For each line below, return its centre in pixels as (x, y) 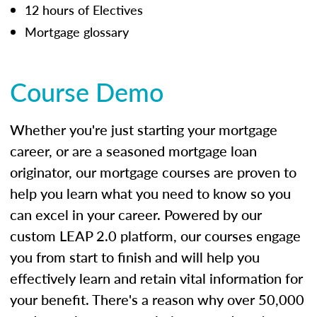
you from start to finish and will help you (135, 257)
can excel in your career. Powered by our (136, 214)
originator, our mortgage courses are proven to (153, 172)
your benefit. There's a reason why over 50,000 (157, 299)
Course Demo (87, 91)
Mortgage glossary (77, 31)
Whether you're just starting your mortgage (144, 129)
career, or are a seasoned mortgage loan (133, 150)
